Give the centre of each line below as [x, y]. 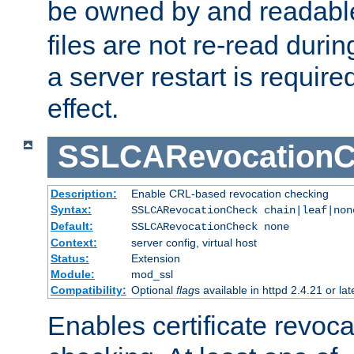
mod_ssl [152, 274]
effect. [83, 109]
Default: [72, 226]
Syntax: [71, 209]
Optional [153, 290]
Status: [70, 258]
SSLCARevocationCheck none [210, 226]
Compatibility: [88, 290]
